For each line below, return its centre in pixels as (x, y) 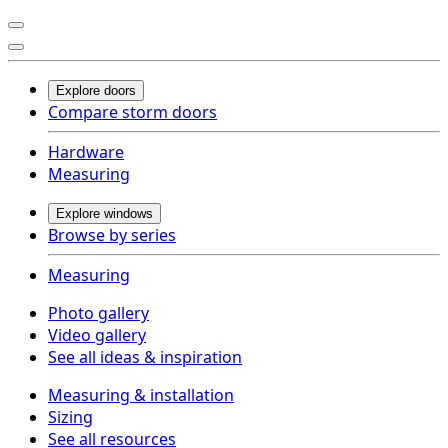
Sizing (70, 416)
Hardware (86, 151)
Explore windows (104, 213)
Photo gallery (98, 312)
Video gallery (97, 334)
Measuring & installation (141, 394)
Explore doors (96, 90)
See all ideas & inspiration (145, 356)
